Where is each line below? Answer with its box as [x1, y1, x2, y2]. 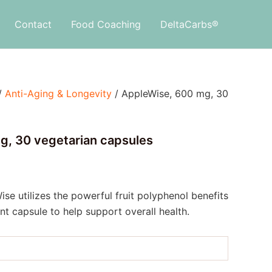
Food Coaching [71, 18, 141, 30]
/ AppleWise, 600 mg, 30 [112, 87, 228, 100]
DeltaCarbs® [160, 18, 219, 30]
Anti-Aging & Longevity [5, 87, 112, 100]
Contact [15, 18, 52, 30]
